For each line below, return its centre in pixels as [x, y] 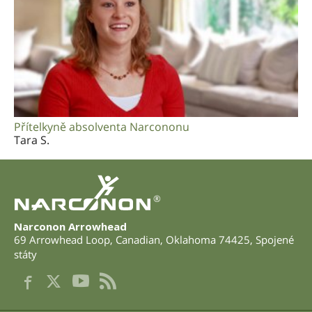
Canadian [138, 239]
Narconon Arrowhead [70, 226]
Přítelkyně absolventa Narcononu [102, 127]
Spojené [275, 239]
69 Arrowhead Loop [62, 239]
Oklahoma [191, 239]
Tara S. [32, 140]
